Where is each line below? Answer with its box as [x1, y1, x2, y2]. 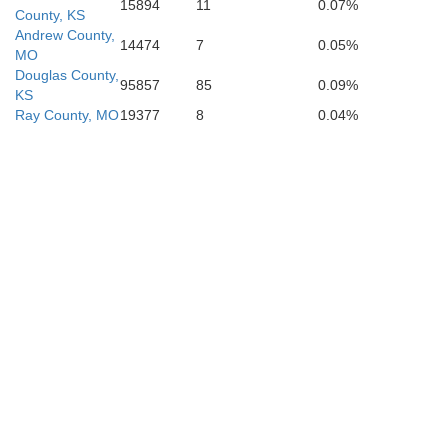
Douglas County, [15, 67, 119, 83]
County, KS [15, 7, 85, 23]
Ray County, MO [15, 107, 119, 123]
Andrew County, [15, 27, 115, 43]
